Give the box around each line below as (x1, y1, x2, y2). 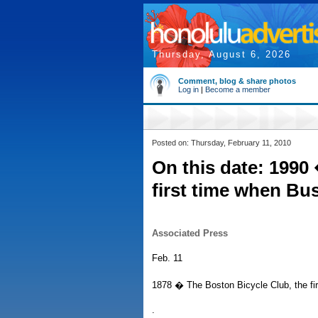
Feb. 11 (152, 253, 182, 263)
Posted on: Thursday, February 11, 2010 (152, 138, 291, 147)
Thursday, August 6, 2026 (152, 49, 291, 60)
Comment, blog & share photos (178, 77, 296, 85)
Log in (178, 85, 199, 94)
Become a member (205, 85, 270, 94)
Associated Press (152, 228, 228, 238)
